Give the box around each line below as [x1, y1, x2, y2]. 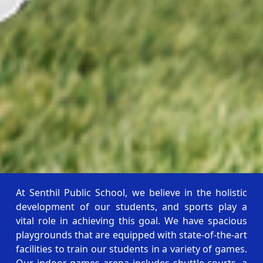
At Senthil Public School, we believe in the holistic [16, 186, 247, 199]
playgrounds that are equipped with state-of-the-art [16, 228, 247, 241]
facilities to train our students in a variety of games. [16, 242, 247, 255]
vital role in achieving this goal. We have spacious [16, 214, 247, 227]
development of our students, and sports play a [16, 200, 247, 213]
